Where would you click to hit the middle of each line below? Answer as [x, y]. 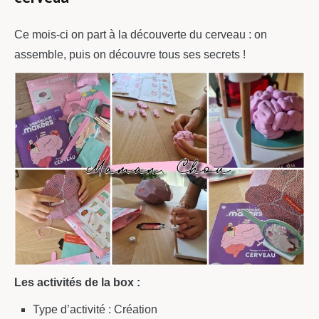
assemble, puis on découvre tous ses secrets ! [130, 55]
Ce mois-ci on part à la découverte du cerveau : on [141, 35]
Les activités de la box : [77, 283]
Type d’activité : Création [95, 310]
